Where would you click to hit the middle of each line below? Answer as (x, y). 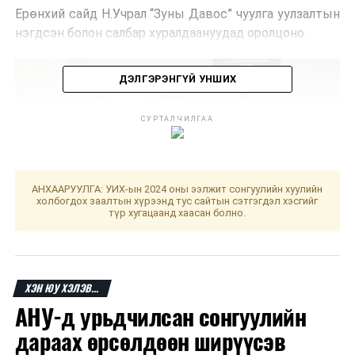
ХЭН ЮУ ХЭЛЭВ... (62, 288)
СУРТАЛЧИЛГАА (177, 119)
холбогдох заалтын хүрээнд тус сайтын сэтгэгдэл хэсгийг (177, 201)
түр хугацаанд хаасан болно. (177, 213)
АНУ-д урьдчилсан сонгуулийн (160, 318)
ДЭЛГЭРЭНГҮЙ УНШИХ (177, 79)
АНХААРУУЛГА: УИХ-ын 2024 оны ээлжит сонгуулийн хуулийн (177, 189)
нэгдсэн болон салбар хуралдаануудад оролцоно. (162, 33)
